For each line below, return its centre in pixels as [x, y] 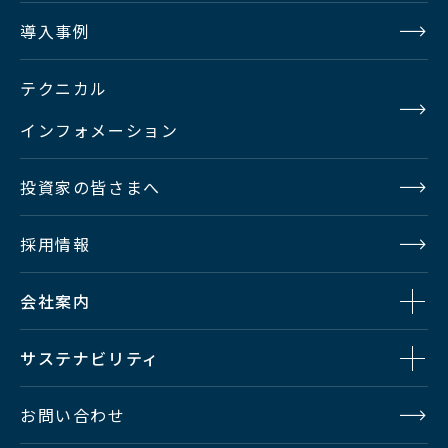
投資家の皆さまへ [90, 186]
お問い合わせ [73, 414]
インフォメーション [99, 129]
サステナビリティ [90, 357]
